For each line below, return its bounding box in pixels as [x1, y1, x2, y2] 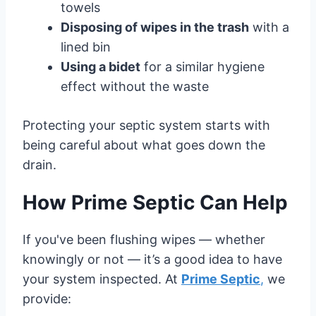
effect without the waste [61, 78, 209, 94]
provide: [23, 291, 71, 306]
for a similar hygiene [140, 59, 265, 74]
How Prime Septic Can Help [23, 190, 288, 214]
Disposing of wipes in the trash [61, 19, 249, 35]
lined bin [61, 39, 111, 54]
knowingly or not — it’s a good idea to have [23, 251, 282, 267]
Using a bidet [61, 59, 140, 74]
